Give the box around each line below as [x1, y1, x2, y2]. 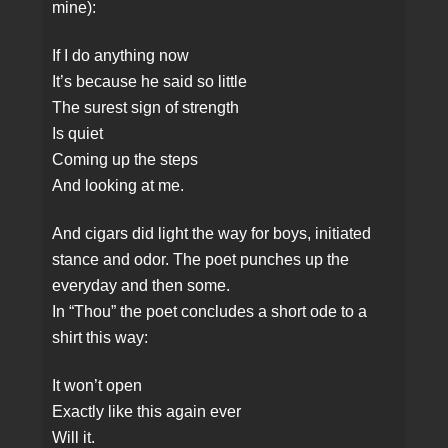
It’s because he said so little [52, 73, 248, 91]
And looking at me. [52, 177, 185, 195]
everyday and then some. [52, 277, 231, 295]
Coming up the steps [52, 151, 199, 169]
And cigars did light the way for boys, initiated [52, 225, 372, 243]
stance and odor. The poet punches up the [52, 251, 350, 269]
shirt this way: [52, 329, 149, 347]
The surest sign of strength [52, 99, 240, 117]
